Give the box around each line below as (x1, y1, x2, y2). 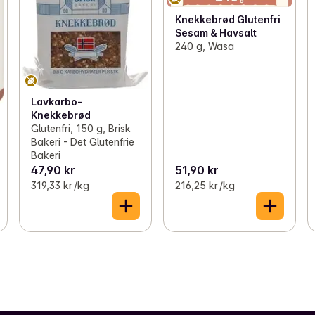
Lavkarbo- (30, 95, 82, 108)
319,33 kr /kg (30, 179, 89, 191)
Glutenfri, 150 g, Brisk (30, 122, 131, 134)
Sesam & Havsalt (174, 26, 257, 39)
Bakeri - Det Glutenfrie (30, 135, 134, 148)
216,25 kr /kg (174, 179, 235, 191)
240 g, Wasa (174, 39, 234, 52)
